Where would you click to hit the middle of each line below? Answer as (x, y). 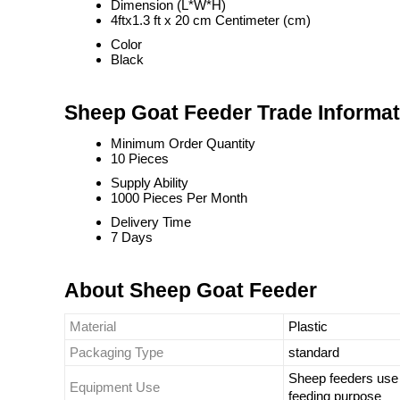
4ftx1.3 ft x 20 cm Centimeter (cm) (211, 20)
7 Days (132, 237)
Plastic (308, 326)
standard (314, 352)
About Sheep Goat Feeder (191, 291)
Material (93, 326)
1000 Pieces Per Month (179, 198)
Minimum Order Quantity (183, 143)
